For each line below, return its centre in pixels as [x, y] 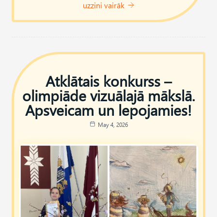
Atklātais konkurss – [108, 81]
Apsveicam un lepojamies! [108, 110]
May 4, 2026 [113, 124]
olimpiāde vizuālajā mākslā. [108, 95]
